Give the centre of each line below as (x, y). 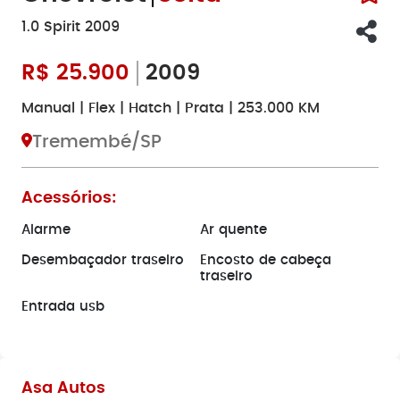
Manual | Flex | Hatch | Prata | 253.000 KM (171, 108)
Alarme (46, 230)
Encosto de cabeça (266, 260)
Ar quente (233, 230)
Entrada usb (63, 307)
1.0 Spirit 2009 (71, 27)
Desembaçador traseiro (103, 260)
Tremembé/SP (97, 142)
